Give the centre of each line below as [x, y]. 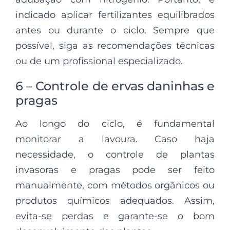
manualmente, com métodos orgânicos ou [115, 185]
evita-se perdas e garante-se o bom [115, 216]
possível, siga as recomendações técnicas [115, 45]
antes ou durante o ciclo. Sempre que [115, 30]
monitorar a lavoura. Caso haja [115, 139]
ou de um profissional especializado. [99, 61]
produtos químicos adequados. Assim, [115, 200]
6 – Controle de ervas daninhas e [115, 86]
